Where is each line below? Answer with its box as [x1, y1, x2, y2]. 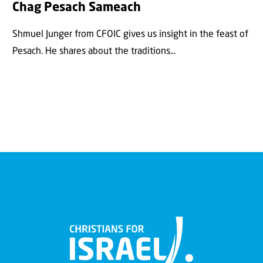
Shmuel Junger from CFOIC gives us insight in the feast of [12, 29, 248, 39]
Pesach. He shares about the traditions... [12, 46, 176, 56]
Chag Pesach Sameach [12, 2, 141, 15]
